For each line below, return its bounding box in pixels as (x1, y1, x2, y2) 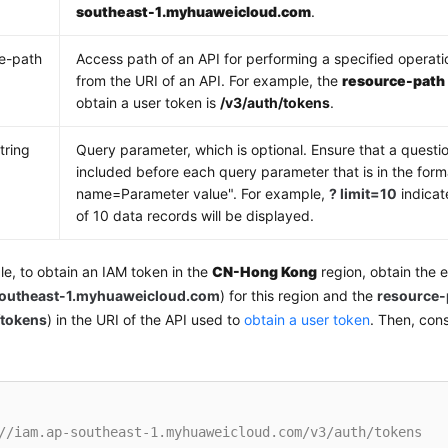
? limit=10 (329, 185, 398, 202)
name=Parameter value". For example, (76, 185, 330, 202)
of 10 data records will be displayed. (76, 207, 315, 224)
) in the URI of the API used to (47, 311, 245, 328)
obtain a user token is (76, 94, 221, 111)
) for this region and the (220, 287, 378, 304)
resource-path (342, 72, 446, 89)
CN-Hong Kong (212, 263, 318, 280)
